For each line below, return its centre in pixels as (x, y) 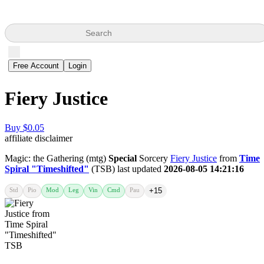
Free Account (36, 66)
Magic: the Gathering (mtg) (57, 158)
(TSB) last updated (126, 169)
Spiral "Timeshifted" (47, 169)
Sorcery (154, 158)
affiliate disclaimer (39, 138)
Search (99, 33)
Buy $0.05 (24, 127)
